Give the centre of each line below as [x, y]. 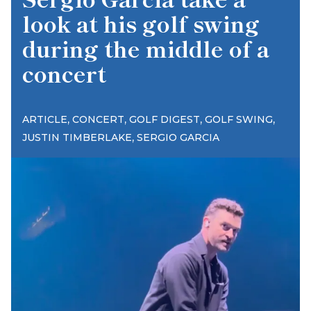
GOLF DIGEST [165, 119]
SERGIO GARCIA [178, 137]
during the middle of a [146, 48]
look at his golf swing [141, 23]
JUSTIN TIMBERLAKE [77, 137]
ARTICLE [45, 119]
